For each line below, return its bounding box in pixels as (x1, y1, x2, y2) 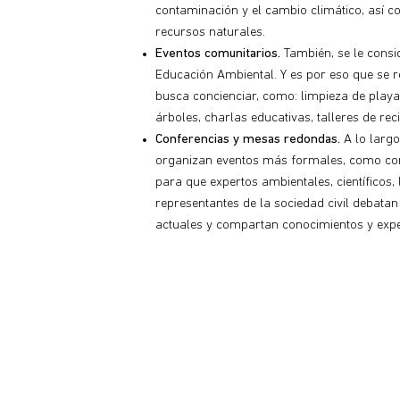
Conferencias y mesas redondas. (155, 132, 340, 146)
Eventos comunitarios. (155, 46, 280, 61)
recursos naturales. (155, 25, 265, 39)
